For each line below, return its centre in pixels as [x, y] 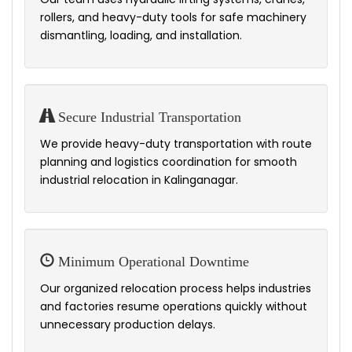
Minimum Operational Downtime [152, 262]
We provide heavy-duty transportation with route [176, 144]
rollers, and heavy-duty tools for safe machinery [173, 18]
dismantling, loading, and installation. [141, 36]
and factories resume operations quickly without [174, 307]
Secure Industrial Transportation [148, 117]
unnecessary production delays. [128, 325]
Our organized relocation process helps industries [176, 289]
